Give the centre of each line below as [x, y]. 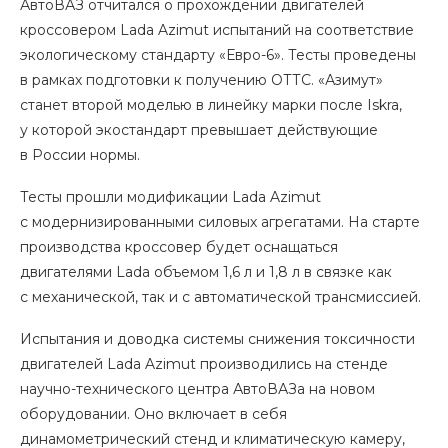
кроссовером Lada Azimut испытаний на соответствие [217, 30]
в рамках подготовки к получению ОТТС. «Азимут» [201, 80]
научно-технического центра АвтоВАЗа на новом [197, 389]
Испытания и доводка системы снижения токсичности [217, 339]
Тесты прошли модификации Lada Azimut [170, 197]
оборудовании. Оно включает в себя [153, 414]
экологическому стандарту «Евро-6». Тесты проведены [218, 55]
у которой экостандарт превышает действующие [199, 130]
